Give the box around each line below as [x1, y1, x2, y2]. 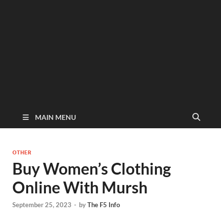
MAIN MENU [35, 113, 76, 121]
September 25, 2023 [12, 201, 72, 209]
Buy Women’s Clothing [12, 159, 171, 178]
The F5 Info [87, 201, 120, 209]
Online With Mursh [12, 178, 147, 197]
